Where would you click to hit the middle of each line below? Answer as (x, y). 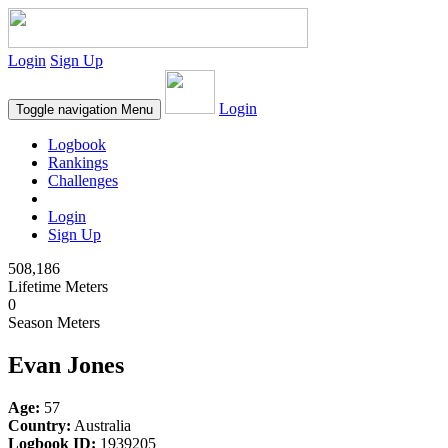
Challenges (83, 180)
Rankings (78, 162)
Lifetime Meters (58, 286)
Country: (39, 425)
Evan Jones (66, 364)
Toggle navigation (66, 109)
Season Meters (54, 322)
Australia (101, 425)
